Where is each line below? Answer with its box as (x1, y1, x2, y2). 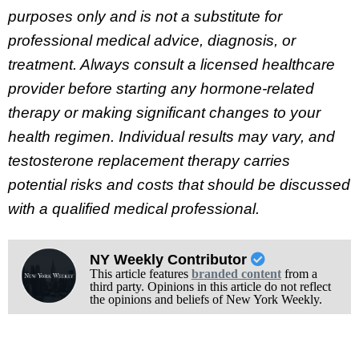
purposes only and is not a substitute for (8, 7, 282, 25)
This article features (89, 266, 192, 280)
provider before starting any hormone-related (8, 79, 314, 97)
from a (280, 266, 317, 280)
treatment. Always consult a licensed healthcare (8, 55, 335, 73)
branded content (191, 266, 281, 280)
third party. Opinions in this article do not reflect (89, 279, 331, 293)
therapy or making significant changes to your (8, 103, 321, 121)
